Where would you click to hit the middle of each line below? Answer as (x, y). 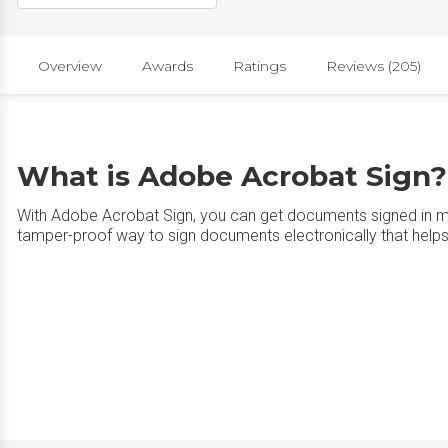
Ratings (259, 65)
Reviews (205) (373, 65)
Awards (167, 65)
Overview (70, 65)
